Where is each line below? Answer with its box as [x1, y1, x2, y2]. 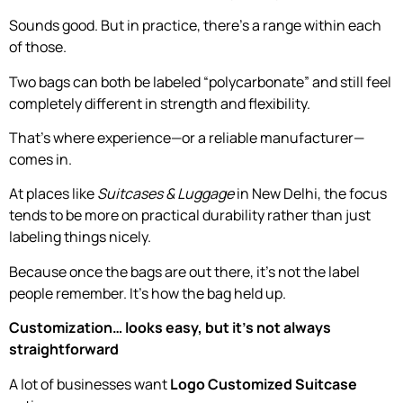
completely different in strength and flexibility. [9, 93, 310, 113]
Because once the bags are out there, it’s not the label [9, 261, 360, 282]
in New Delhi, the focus [234, 184, 387, 204]
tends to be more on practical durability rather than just [9, 205, 371, 226]
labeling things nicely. [9, 227, 151, 247]
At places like [9, 184, 97, 204]
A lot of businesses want [9, 373, 170, 394]
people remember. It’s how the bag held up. [9, 282, 286, 303]
